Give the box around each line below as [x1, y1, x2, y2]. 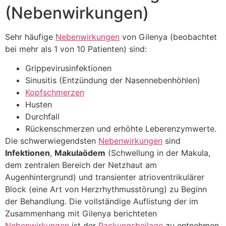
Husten [25, 99, 52, 109]
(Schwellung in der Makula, [105, 147, 210, 158]
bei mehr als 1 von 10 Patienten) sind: [5, 43, 147, 54]
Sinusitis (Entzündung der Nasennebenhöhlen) [25, 75, 200, 85]
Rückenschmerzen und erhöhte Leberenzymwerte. [25, 123, 216, 134]
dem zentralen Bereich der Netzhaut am [5, 159, 157, 170]
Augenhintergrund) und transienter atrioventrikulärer [5, 172, 204, 182]
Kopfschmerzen [25, 87, 84, 97]
